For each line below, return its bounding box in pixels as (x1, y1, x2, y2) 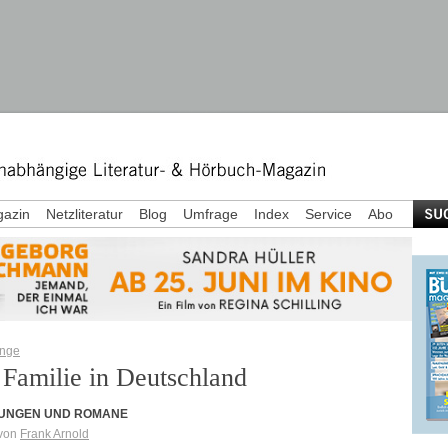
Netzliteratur (46, 206, 123, 222)
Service (305, 206, 352, 222)
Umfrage (183, 206, 238, 222)
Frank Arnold (20, 427, 89, 441)
